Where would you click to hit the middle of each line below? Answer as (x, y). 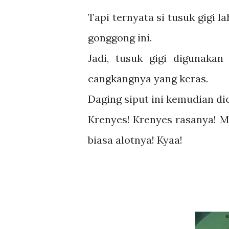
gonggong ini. (120, 38)
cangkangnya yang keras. (148, 78)
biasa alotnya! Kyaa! (136, 140)
